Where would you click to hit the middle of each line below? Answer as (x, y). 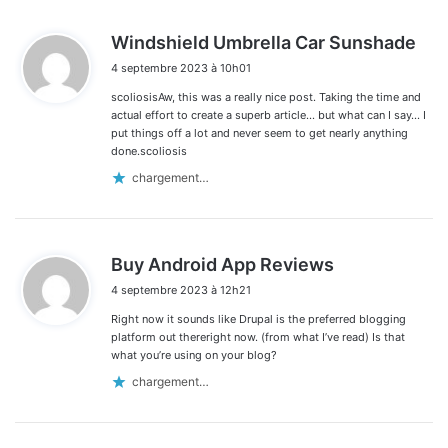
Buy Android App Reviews (222, 264)
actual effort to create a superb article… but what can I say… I (268, 114)
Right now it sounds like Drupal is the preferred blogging (258, 318)
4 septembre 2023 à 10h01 (181, 67)
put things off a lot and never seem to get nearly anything (259, 132)
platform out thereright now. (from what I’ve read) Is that (258, 336)
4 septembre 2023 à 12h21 (181, 289)
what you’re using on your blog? (194, 354)
